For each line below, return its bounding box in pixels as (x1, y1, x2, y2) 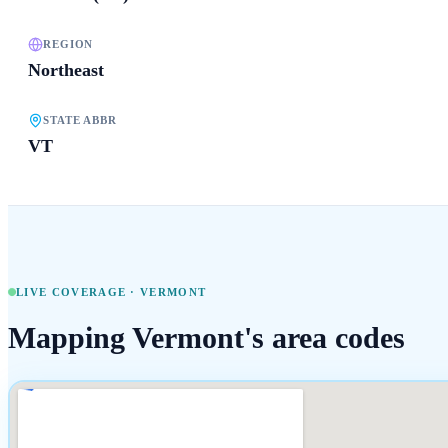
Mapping (8, 322, 132, 355)
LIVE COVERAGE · (16, 285, 141, 298)
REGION (43, 38, 94, 51)
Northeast (28, 59, 104, 80)
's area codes (244, 322, 405, 355)
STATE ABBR (43, 114, 117, 127)
